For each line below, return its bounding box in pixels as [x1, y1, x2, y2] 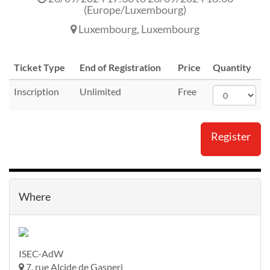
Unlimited [80, 86, 121, 97]
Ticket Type [14, 61, 65, 73]
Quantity [213, 61, 251, 73]
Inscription [14, 86, 59, 97]
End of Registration [80, 61, 161, 73]
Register [211, 130, 251, 143]
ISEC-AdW [19, 248, 63, 260]
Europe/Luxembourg [87, 3, 183, 16]
